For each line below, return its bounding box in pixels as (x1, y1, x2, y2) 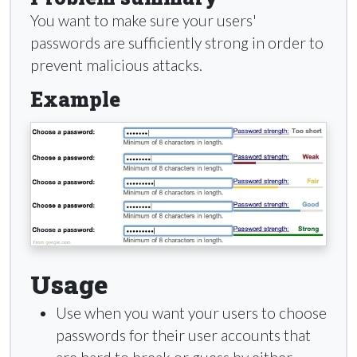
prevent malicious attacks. (30, 55, 202, 74)
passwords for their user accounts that (56, 326, 311, 345)
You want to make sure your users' (30, 10, 257, 29)
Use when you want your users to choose (56, 304, 327, 323)
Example (30, 85, 120, 112)
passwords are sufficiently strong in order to (30, 33, 324, 52)
